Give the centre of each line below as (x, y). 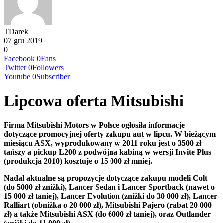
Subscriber (53, 76)
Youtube (17, 76)
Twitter (15, 67)
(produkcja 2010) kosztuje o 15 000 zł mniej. (78, 161)
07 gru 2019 (23, 41)
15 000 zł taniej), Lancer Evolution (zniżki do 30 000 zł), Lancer (111, 196)
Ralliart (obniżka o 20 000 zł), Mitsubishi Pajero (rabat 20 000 (108, 205)
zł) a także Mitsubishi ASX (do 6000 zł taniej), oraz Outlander (107, 214)
